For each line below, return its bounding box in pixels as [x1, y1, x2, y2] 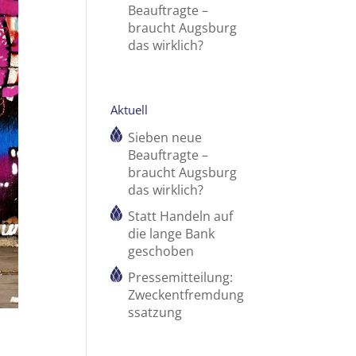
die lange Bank [128, 225, 215, 243]
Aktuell [110, 102, 149, 118]
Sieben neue [128, 129, 203, 147]
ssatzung [128, 304, 183, 322]
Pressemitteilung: [128, 269, 234, 287]
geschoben [128, 242, 195, 261]
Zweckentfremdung [128, 286, 245, 304]
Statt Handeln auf [128, 207, 234, 226]
